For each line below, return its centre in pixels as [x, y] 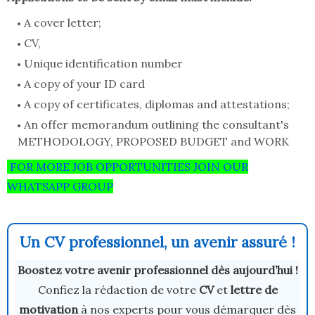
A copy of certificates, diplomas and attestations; [157, 104]
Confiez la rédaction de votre [118, 290]
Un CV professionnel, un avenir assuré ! [157, 243]
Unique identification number [103, 64]
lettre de [254, 290]
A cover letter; [63, 23]
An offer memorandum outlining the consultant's [156, 125]
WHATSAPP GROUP [60, 187]
